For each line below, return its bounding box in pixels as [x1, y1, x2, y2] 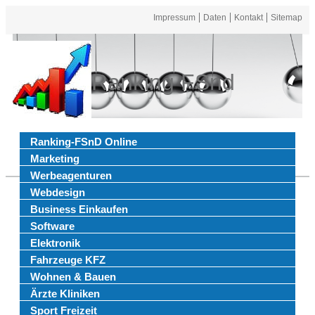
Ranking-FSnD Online [30, 136, 137, 148]
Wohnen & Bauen [30, 271, 116, 283]
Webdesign [30, 186, 85, 198]
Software [30, 220, 75, 232]
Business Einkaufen [30, 203, 128, 215]
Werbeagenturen [30, 169, 112, 181]
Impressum [153, 13, 195, 22]
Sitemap [271, 13, 302, 22]
